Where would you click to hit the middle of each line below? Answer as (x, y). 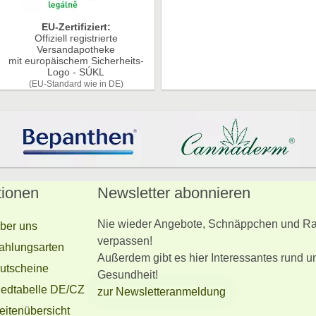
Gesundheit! (127, 275)
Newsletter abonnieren (174, 193)
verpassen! (126, 241)
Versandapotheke (76, 50)
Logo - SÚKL (76, 72)
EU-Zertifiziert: (76, 27)
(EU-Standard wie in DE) (76, 84)
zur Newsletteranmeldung (161, 292)
